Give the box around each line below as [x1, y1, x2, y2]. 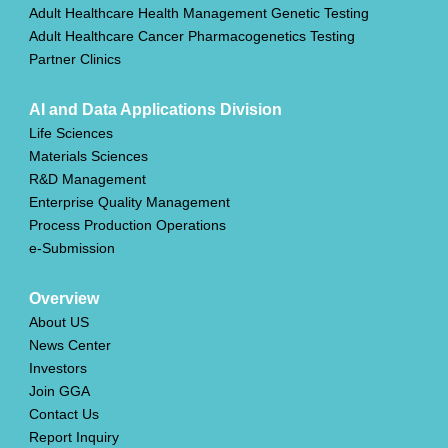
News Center [28, 337, 111, 354]
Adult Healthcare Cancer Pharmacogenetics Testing [28, 28, 355, 45]
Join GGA [28, 383, 90, 400]
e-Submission [28, 240, 115, 257]
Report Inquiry [28, 429, 119, 446]
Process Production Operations [28, 217, 226, 234]
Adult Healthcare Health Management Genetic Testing [28, 5, 369, 22]
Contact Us [28, 406, 99, 423]
